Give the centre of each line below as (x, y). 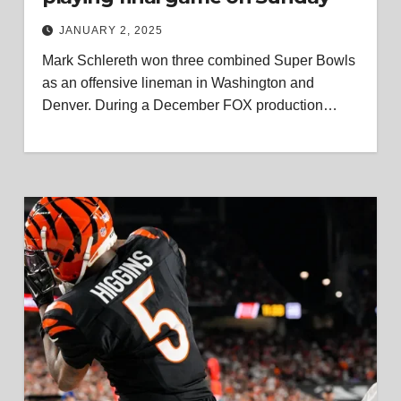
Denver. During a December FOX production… (189, 105)
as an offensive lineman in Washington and (178, 83)
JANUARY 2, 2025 (111, 30)
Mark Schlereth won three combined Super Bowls (198, 60)
